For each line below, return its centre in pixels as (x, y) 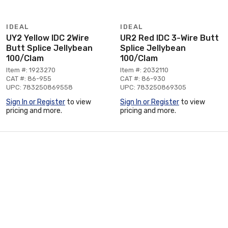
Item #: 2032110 (144, 70)
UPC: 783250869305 (153, 87)
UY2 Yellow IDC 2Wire (48, 38)
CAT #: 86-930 (143, 78)
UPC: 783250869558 (39, 87)
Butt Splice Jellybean (49, 48)
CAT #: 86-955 (29, 78)
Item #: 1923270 (31, 70)
